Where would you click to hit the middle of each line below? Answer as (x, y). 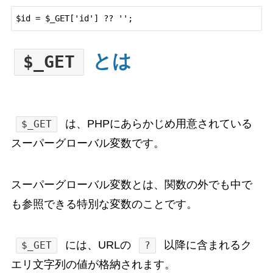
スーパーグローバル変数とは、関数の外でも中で (131, 184)
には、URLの (98, 245)
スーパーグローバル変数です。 (87, 143)
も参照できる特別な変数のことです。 (104, 204)
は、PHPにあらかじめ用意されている (158, 123)
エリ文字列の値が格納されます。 (93, 265)
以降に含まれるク (207, 245)
